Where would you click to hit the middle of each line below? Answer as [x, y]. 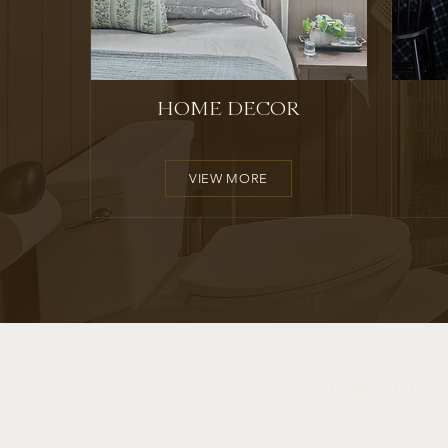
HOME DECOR [227, 109]
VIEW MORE [228, 179]
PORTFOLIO [386, 388]
